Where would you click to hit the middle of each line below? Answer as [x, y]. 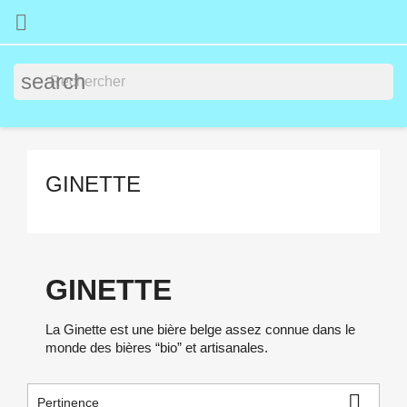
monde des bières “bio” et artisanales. [157, 347]
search [53, 81]
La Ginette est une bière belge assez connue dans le [200, 329]
